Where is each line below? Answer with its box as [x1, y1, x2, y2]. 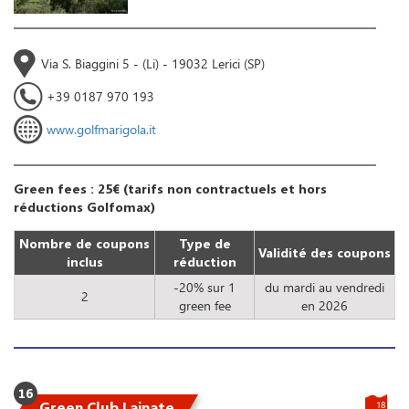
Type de [178, 235, 231, 253]
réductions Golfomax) [14, 198, 155, 216]
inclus [66, 253, 103, 271]
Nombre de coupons [19, 235, 150, 253]
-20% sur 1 [173, 278, 236, 297]
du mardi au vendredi [265, 278, 384, 297]
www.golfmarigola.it [47, 121, 156, 139]
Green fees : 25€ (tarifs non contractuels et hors [14, 180, 327, 198]
